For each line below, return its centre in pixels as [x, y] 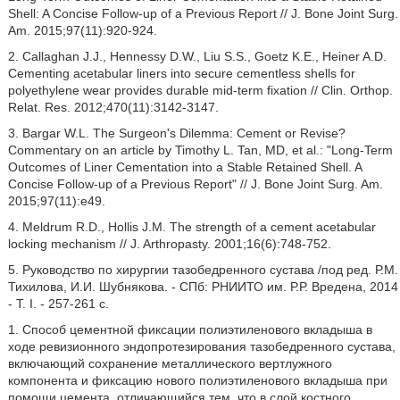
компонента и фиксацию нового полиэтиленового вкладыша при [197, 380]
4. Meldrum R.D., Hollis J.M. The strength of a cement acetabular [192, 227]
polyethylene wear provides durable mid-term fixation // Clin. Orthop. [200, 90]
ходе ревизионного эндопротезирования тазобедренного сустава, [201, 346]
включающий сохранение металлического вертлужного [170, 363]
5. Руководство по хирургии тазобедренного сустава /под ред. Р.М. [203, 270]
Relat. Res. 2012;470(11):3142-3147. [113, 107]
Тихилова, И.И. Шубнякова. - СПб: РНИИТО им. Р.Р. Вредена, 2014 [203, 287]
